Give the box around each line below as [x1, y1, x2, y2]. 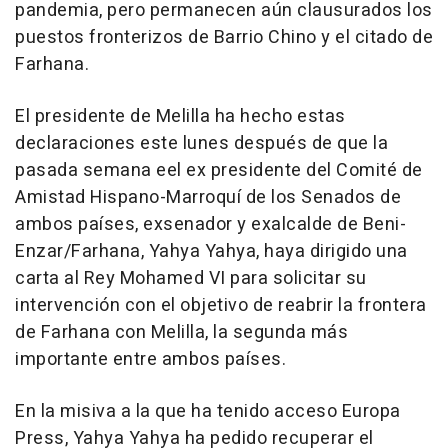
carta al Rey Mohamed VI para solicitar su [15, 265, 367, 293]
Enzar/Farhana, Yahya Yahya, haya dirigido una [15, 238, 408, 266]
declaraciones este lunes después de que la [15, 130, 388, 158]
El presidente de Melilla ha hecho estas [15, 103, 346, 131]
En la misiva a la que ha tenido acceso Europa [15, 398, 401, 426]
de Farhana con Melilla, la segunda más [15, 319, 348, 347]
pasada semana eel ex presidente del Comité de [15, 157, 423, 185]
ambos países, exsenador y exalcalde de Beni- [15, 211, 406, 239]
